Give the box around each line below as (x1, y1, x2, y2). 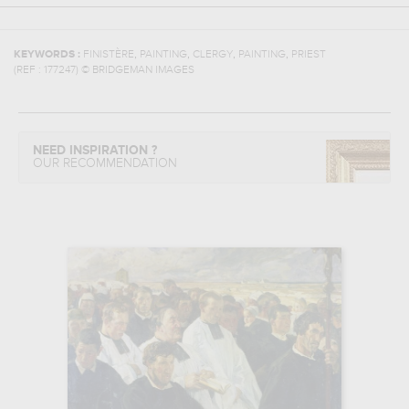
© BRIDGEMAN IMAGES (81, 65, 194, 76)
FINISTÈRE (83, 49, 134, 60)
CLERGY (193, 49, 233, 60)
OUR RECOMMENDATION (33, 157, 177, 170)
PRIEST (291, 49, 326, 60)
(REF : (14, 65, 44, 76)
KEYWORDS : (14, 49, 83, 60)
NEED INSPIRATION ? (33, 144, 157, 157)
